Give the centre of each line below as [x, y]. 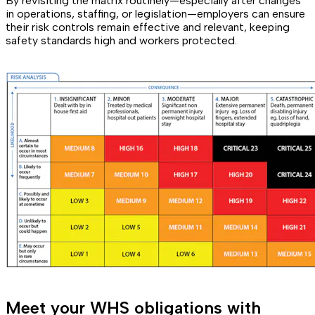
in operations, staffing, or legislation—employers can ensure [155, 13]
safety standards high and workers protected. [121, 40]
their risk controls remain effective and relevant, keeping [148, 27]
